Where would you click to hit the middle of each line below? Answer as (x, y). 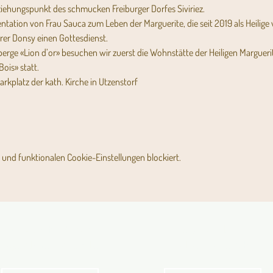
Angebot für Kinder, (51, 229)
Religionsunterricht (213, 244)
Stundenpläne (213, 229)
